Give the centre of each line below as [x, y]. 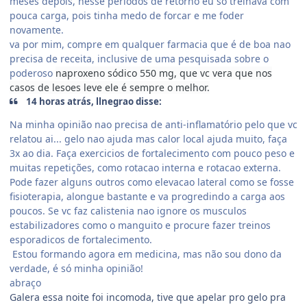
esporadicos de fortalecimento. [81, 239]
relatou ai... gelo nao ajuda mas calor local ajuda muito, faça [148, 138]
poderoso [33, 73]
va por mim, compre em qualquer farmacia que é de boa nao [150, 44]
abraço [25, 282]
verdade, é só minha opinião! [76, 268]
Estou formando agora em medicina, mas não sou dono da [146, 254]
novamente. [37, 29]
